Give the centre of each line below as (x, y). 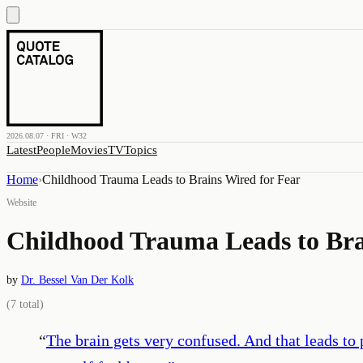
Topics (141, 150)
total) (30, 304)
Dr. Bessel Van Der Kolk (77, 280)
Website (21, 203)
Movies (89, 150)
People (53, 150)
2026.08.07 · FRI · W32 (47, 136)
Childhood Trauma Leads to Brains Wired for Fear (171, 179)
